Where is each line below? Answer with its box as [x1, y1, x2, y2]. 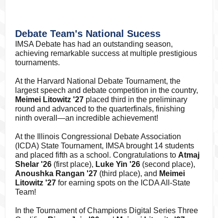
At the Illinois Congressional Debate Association [15, 132, 181, 141]
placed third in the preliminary [84, 95, 187, 104]
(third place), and [97, 169, 159, 178]
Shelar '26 [15, 160, 54, 168]
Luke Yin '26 [95, 160, 140, 168]
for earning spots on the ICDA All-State [56, 179, 190, 187]
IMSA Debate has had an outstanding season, [15, 40, 173, 48]
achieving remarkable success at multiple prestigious [15, 49, 197, 57]
